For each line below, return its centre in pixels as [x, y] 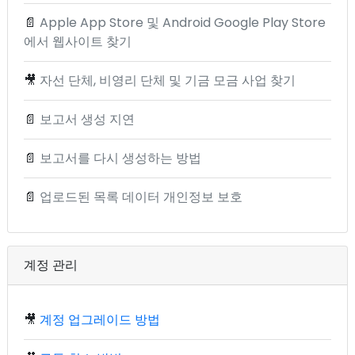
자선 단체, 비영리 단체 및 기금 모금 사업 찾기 [168, 81]
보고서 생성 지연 [87, 120]
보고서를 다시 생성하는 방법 [120, 158]
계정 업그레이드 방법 [100, 320]
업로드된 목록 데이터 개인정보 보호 [141, 197]
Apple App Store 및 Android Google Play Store [183, 23]
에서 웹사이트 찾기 [78, 42]
